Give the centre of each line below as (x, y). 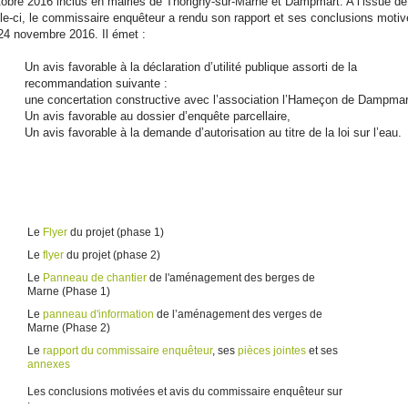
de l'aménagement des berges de (231, 278)
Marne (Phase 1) (69, 291)
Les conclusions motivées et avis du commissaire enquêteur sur (185, 392)
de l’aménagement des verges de (238, 314)
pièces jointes (273, 351)
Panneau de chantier (95, 278)
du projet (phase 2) (113, 255)
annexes (49, 364)
